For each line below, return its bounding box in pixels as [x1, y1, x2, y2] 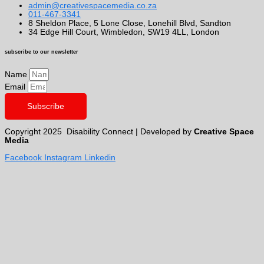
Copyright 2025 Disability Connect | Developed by [5, 127, 194, 137]
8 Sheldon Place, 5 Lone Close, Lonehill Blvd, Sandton [28, 19, 231, 28]
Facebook [5, 153, 42, 163]
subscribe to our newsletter [5, 49, 78, 55]
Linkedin [84, 153, 115, 163]
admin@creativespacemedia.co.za [28, 1, 157, 11]
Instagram [44, 153, 82, 163]
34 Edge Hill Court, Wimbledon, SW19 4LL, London [28, 28, 219, 37]
